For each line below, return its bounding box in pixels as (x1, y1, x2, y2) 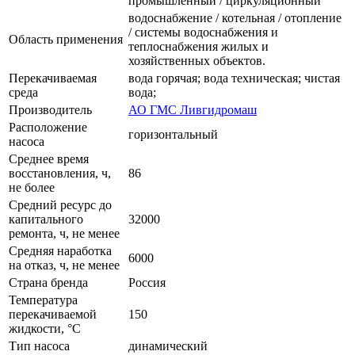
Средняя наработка (9, 244, 112, 258)
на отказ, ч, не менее (9, 258, 120, 273)
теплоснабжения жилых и (128, 40, 269, 54)
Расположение (9, 120, 87, 135)
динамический (128, 339, 208, 353)
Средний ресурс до (9, 198, 112, 212)
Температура (9, 293, 78, 307)
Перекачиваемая (9, 71, 97, 86)
